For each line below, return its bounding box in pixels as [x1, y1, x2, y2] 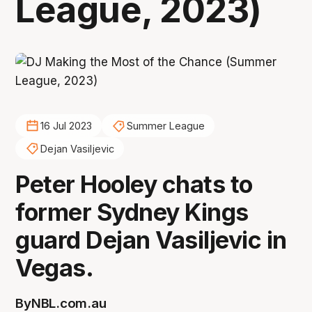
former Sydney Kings [15, 198, 249, 227]
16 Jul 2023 [40, 120, 92, 132]
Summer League [126, 120, 205, 132]
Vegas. [15, 253, 94, 283]
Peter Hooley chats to [15, 170, 253, 199]
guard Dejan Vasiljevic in [15, 226, 287, 255]
